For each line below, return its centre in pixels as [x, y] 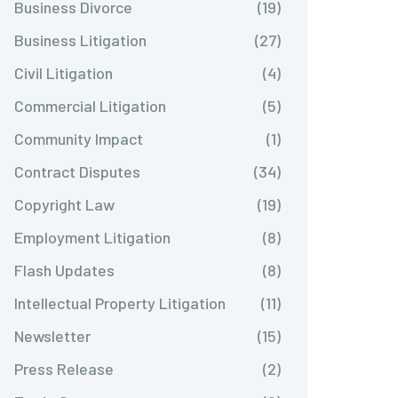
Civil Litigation [64, 73]
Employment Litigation [92, 237]
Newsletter [52, 336]
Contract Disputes [77, 171]
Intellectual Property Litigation [120, 303]
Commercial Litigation [90, 106]
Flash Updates [64, 270]
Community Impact [79, 139]
